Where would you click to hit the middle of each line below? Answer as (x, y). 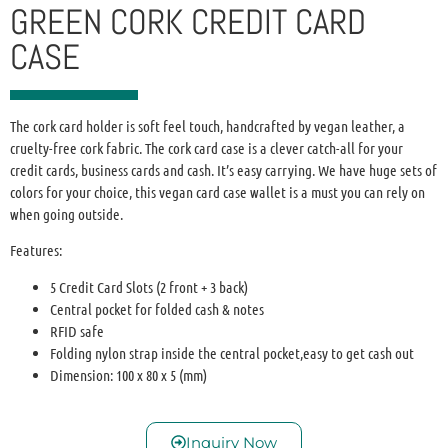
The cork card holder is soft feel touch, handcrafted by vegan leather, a (207, 126)
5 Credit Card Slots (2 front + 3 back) (149, 286)
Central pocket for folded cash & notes (157, 308)
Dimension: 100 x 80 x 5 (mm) (128, 374)
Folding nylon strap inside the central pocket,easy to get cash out (232, 352)
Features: (36, 250)
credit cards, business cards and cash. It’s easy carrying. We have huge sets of (223, 170)
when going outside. (66, 214)
